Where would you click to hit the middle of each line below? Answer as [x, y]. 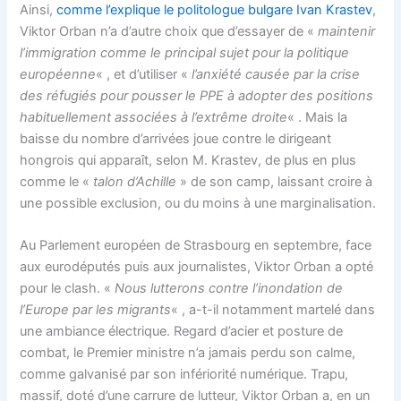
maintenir [347, 32]
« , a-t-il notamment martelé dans [273, 310]
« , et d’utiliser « [144, 75]
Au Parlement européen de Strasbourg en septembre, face [196, 246]
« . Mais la [318, 118]
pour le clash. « [68, 289]
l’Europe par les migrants [96, 310]
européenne [58, 75]
